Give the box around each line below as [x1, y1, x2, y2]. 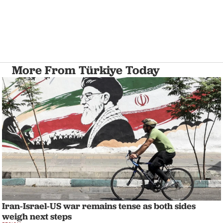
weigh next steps [2, 210, 72, 222]
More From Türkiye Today [12, 63, 160, 77]
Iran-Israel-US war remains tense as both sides [2, 200, 196, 212]
